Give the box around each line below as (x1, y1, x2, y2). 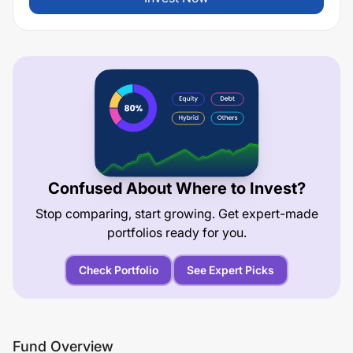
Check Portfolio (79, 262, 158, 277)
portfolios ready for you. (106, 224, 247, 240)
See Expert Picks (187, 262, 274, 277)
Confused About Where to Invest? (47, 178, 306, 198)
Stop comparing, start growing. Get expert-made (35, 205, 318, 221)
